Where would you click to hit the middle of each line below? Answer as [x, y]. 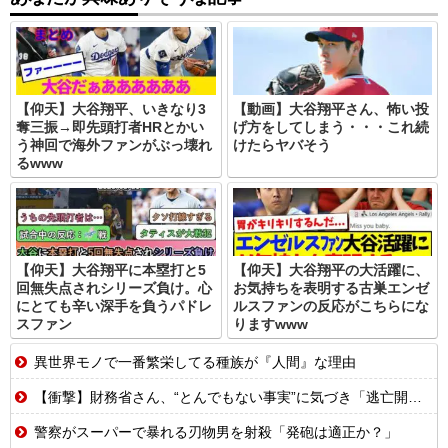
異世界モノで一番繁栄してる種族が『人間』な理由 [193, 362]
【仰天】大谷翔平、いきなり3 [111, 109]
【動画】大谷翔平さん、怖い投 [330, 109]
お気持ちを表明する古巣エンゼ [330, 288]
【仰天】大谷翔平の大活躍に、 [330, 270]
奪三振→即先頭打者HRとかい [110, 127]
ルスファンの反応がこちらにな [330, 306]
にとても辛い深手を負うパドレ [114, 306]
